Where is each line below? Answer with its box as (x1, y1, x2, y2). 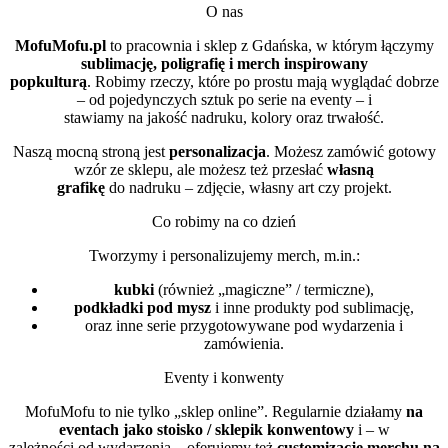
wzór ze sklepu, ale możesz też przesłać (74, 161, 327, 178)
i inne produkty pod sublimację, (211, 299, 414, 316)
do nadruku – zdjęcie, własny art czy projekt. (104, 179, 392, 196)
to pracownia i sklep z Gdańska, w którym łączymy (105, 37, 434, 54)
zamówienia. (204, 335, 284, 352)
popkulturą (9, 73, 87, 90)
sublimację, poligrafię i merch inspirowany (80, 55, 368, 72)
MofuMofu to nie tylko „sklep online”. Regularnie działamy (25, 403, 406, 420)
